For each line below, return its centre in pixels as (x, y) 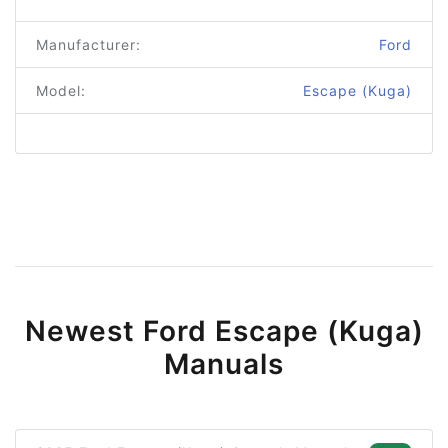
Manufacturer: (88, 45)
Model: (61, 91)
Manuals (224, 364)
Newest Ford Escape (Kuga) (224, 331)
